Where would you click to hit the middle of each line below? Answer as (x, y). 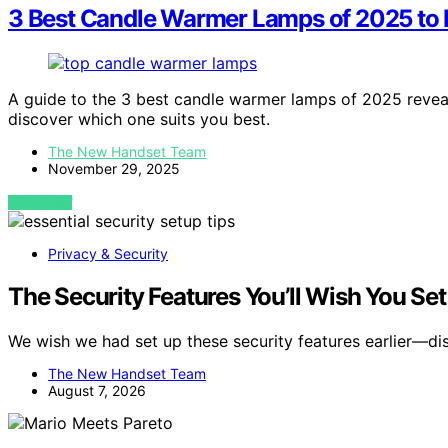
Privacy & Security (108, 254)
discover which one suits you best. (139, 119)
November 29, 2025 (114, 169)
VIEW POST (40, 203)
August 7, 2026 (97, 391)
